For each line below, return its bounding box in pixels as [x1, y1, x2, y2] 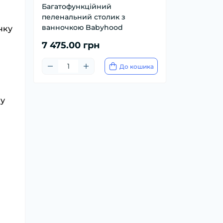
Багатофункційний [42, 2, 111, 11]
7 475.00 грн [42, 40, 100, 51]
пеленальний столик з [42, 12, 125, 22]
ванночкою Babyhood [42, 23, 123, 32]
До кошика [119, 62, 154, 70]
